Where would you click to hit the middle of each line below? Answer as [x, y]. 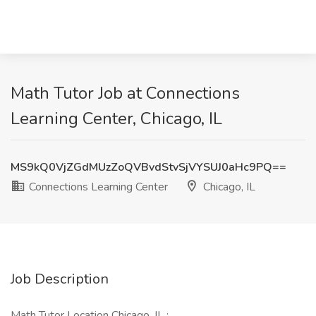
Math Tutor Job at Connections [125, 93]
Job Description [60, 279]
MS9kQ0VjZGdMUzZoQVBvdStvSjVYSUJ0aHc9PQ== [148, 167]
